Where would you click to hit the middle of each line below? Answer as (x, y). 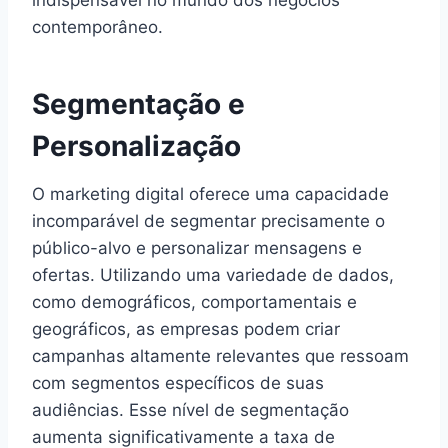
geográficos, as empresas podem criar (186, 328)
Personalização (136, 145)
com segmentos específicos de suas (178, 382)
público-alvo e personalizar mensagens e (197, 247)
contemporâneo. (97, 26)
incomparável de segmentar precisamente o (208, 220)
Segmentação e (138, 103)
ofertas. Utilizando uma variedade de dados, (213, 274)
